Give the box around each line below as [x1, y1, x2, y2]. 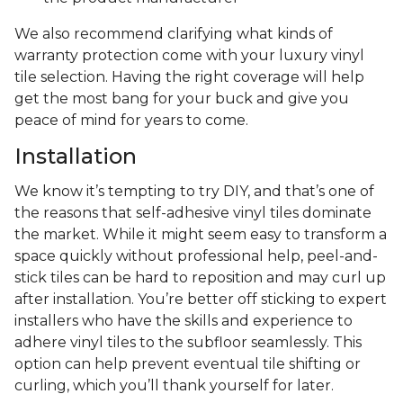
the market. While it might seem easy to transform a [14, 226, 387, 244]
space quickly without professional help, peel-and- [14, 247, 378, 265]
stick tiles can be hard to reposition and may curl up [14, 269, 386, 287]
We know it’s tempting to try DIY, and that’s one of [14, 183, 374, 201]
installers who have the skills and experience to [14, 312, 353, 330]
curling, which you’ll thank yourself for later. [14, 377, 337, 395]
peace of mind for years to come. [14, 112, 252, 130]
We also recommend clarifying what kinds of [14, 25, 333, 43]
